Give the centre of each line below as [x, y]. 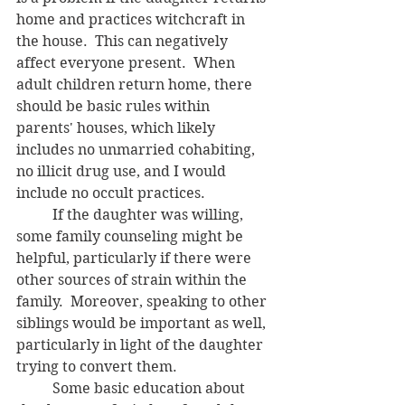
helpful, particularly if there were [136, 258]
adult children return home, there [136, 84]
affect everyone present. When [127, 62]
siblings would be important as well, [143, 323]
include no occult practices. [111, 193]
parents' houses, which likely [118, 127]
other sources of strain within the [133, 279]
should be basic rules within [115, 106]
